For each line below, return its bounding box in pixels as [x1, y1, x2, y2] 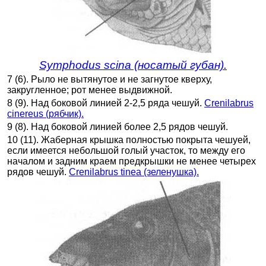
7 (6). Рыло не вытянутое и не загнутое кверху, [7, 74, 212, 84]
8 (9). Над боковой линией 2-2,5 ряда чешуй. [7, 97, 204, 108]
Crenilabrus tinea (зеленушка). [69, 166, 199, 177]
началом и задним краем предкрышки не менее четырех [7, 156, 256, 166]
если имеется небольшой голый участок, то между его [7, 145, 245, 156]
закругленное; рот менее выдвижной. [7, 84, 172, 95]
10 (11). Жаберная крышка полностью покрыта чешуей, [7, 134, 251, 145]
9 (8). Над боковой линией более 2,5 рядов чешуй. [7, 121, 228, 132]
